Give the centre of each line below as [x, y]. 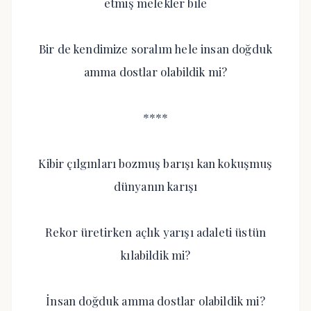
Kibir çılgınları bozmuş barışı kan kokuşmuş [155, 163]
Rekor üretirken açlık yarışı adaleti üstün [155, 232]
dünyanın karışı [155, 186]
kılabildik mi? [155, 255]
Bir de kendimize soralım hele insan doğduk [155, 49]
